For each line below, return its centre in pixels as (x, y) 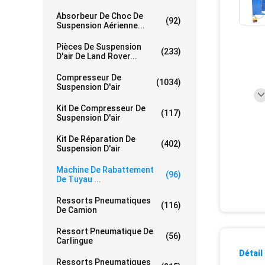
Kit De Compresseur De (101, 108)
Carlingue (75, 241)
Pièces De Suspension (99, 47)
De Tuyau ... (79, 179)
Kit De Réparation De (96, 139)
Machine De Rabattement (105, 170)
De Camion (77, 210)
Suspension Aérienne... (101, 25)
